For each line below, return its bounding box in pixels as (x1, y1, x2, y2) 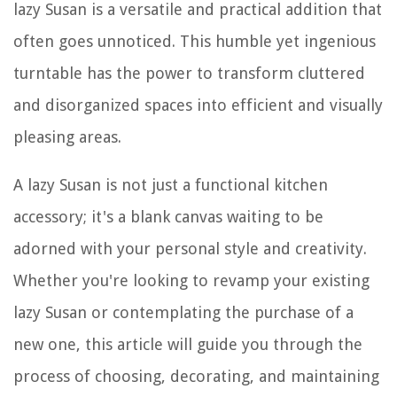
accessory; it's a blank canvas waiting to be (13, 207, 323, 226)
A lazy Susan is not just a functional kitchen (13, 175, 328, 194)
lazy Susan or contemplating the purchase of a (13, 303, 354, 322)
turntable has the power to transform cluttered (13, 64, 365, 82)
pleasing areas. (13, 128, 121, 146)
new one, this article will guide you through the (13, 335, 362, 354)
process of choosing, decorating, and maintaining (13, 367, 379, 385)
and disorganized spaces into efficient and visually (13, 96, 383, 114)
